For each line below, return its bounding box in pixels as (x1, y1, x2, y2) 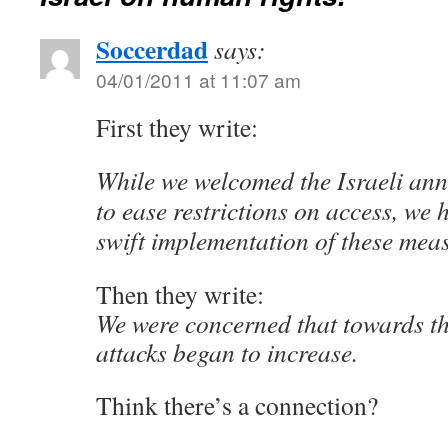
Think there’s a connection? (96, 388, 378, 422)
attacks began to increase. (96, 335, 358, 369)
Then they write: (96, 277, 264, 311)
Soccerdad (96, 30, 208, 68)
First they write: (96, 110, 258, 144)
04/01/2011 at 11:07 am (96, 66, 301, 93)
